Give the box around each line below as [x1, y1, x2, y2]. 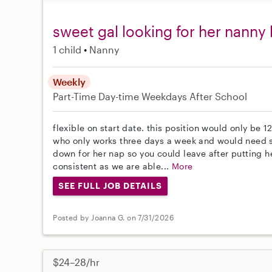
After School [189, 90, 248, 103]
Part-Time [53, 90, 99, 103]
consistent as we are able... [53, 161, 172, 172]
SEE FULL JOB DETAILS [58, 180, 162, 191]
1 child [53, 44, 82, 56]
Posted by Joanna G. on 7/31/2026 [53, 212, 174, 222]
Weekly [53, 76, 86, 88]
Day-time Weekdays [98, 90, 188, 103]
